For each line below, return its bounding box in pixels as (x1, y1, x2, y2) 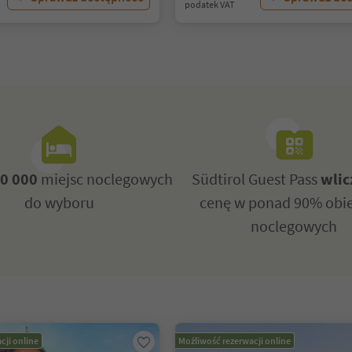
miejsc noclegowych (37, 169, 173, 189)
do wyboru (24, 192, 94, 212)
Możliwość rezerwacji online (178, 335, 291, 346)
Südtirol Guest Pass (191, 169, 321, 189)
